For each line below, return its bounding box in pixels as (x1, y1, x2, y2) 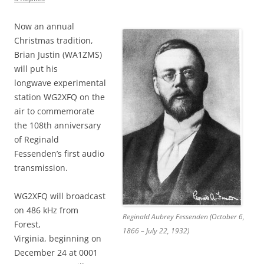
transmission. (14, 162, 68, 174)
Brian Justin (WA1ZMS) (14, 49, 102, 61)
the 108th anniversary (14, 120, 101, 131)
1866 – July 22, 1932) (123, 226, 189, 236)
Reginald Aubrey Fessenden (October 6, (123, 212, 245, 222)
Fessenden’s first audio (14, 148, 104, 160)
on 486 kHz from (14, 204, 78, 216)
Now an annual (14, 21, 74, 32)
